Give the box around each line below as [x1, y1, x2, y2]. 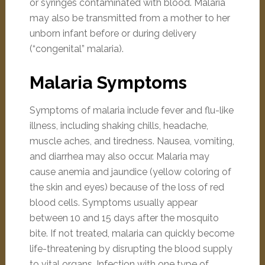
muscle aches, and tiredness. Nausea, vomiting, [29, 135, 234, 147]
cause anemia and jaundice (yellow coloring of [29, 166, 231, 177]
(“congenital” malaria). [29, 43, 124, 54]
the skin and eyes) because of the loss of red [29, 182, 224, 193]
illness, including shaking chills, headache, [29, 120, 208, 131]
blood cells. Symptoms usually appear [29, 197, 198, 208]
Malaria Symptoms [29, 72, 187, 93]
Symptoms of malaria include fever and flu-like [29, 105, 234, 116]
